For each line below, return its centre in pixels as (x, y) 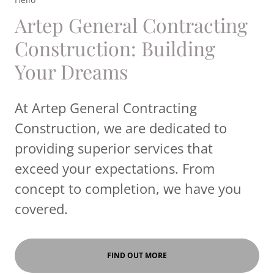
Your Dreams (71, 71)
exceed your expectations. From (115, 168)
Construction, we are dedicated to (121, 128)
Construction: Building (115, 48)
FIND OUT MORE (137, 256)
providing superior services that (114, 148)
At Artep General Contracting (106, 107)
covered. (41, 208)
